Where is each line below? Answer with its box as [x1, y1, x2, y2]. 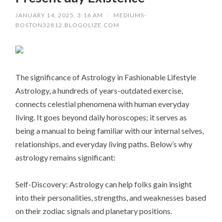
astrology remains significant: [15, 153, 116, 163]
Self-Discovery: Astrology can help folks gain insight [15, 179, 192, 189]
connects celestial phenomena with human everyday [15, 99, 190, 109]
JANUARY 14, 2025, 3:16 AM [15, 11, 104, 19]
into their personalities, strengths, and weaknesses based [15, 193, 207, 203]
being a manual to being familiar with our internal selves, [15, 126, 204, 136]
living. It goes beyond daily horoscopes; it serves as [15, 112, 187, 122]
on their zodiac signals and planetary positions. [15, 206, 172, 216]
